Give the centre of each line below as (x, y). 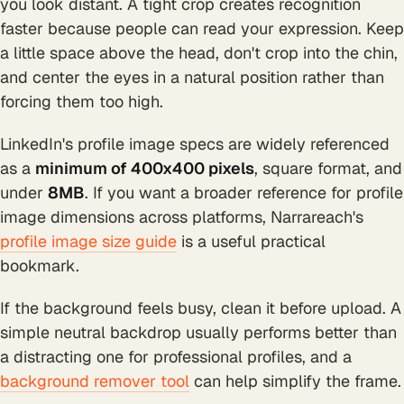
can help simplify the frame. (295, 381)
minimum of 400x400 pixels (145, 168)
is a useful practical (251, 241)
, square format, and (328, 168)
